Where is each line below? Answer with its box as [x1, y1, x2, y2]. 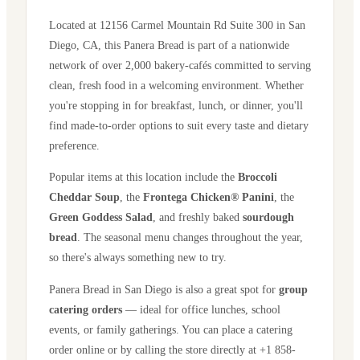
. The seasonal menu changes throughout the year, [77, 231, 303, 244]
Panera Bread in [49, 282, 125, 296]
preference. [49, 138, 100, 152]
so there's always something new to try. [49, 251, 227, 264]
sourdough [243, 211, 294, 224]
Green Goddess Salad [49, 211, 153, 224]
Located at [49, 18, 100, 31]
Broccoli [238, 170, 277, 184]
